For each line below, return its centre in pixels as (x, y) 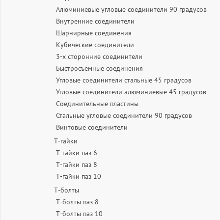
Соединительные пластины (97, 104)
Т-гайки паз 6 (77, 153)
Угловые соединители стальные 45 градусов (124, 80)
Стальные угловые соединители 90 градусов (124, 115)
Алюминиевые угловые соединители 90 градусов (131, 9)
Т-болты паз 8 (77, 202)
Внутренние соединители (95, 21)
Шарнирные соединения (94, 33)
